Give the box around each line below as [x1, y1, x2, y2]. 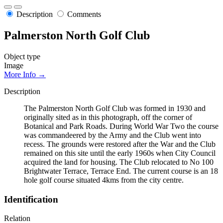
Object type [4, 52, 40, 61]
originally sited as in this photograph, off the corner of [24, 112, 192, 121]
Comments [67, 10, 101, 19]
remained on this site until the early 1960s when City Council [24, 148, 216, 157]
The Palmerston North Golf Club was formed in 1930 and [24, 104, 206, 112]
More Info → [4, 70, 46, 79]
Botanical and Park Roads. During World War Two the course [24, 121, 219, 130]
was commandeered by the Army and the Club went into [24, 130, 201, 139]
